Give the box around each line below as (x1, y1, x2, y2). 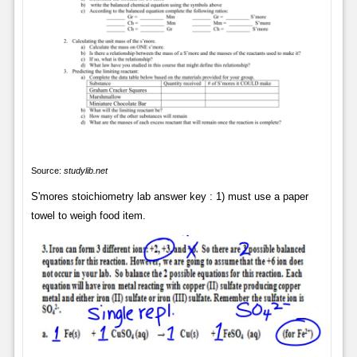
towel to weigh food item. (30, 209, 146, 222)
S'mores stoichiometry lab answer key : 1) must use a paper (30, 190, 308, 202)
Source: (30, 165, 64, 175)
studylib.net (63, 165, 108, 175)
